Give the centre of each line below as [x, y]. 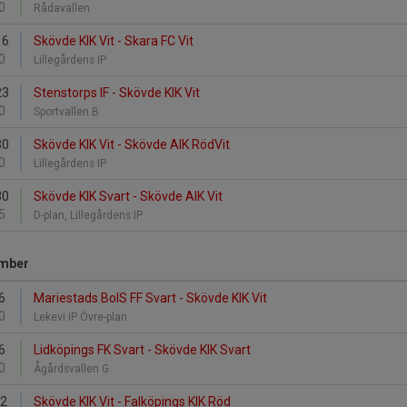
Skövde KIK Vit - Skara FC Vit [114, 41]
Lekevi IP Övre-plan [82, 317]
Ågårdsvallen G [73, 369]
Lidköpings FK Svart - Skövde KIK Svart [142, 350]
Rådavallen [63, 8]
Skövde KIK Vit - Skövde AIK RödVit [132, 144]
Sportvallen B [68, 112]
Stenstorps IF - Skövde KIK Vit [117, 93]
